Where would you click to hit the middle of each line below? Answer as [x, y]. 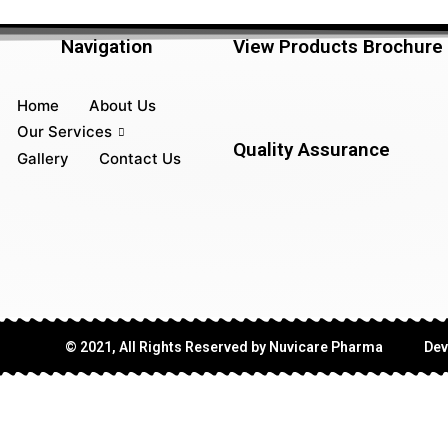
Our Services [65, 132]
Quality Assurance [311, 150]
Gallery [43, 158]
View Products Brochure [337, 46]
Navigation [107, 46]
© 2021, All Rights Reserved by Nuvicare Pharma [223, 347]
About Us [123, 105]
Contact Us [140, 158]
